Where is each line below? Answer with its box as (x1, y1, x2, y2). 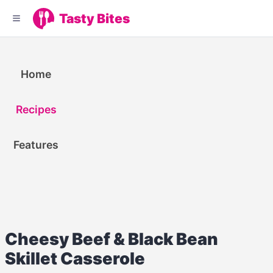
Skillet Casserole (5, 248, 145, 269)
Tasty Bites (58, 10, 130, 26)
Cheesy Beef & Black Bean (5, 229, 218, 249)
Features (13, 138, 59, 152)
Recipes (15, 103, 57, 116)
